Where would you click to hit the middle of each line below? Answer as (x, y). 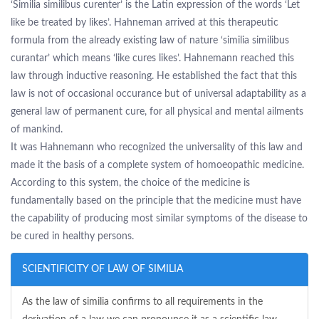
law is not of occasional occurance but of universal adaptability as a (158, 94)
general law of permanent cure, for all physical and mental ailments (157, 112)
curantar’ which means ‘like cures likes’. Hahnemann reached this (152, 58)
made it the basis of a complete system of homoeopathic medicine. (157, 165)
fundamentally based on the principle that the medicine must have (156, 201)
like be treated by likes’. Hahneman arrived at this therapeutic (145, 23)
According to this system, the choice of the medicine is (130, 183)
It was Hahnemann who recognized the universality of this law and (157, 147)
